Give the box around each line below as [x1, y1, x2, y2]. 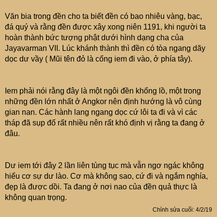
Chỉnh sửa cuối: [153, 206, 196, 213]
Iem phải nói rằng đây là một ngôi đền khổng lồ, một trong [5, 87, 201, 95]
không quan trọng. [5, 193, 67, 201]
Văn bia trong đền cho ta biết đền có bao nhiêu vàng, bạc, [5, 12, 202, 20]
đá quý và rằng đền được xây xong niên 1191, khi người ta [5, 23, 206, 31]
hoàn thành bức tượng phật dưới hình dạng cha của [5, 33, 184, 42]
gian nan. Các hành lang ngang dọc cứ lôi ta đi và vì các [5, 108, 197, 116]
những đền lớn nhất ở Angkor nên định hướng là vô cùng [5, 97, 201, 106]
